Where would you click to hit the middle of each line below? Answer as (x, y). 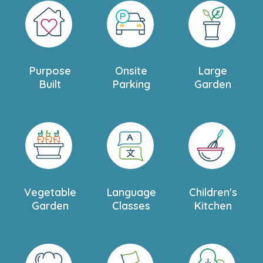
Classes (131, 205)
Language (131, 192)
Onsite (131, 70)
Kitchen (213, 205)
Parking (131, 84)
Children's (213, 192)
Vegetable (50, 192)
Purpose (50, 70)
